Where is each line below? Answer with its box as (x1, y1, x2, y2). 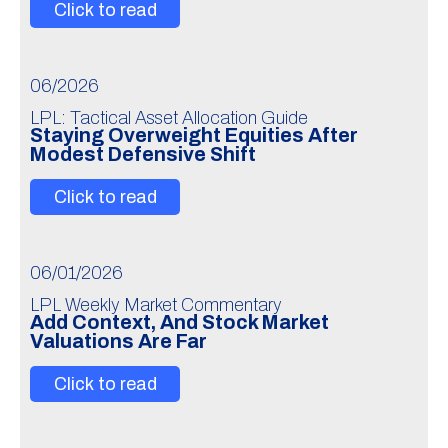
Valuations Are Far (30, 331, 207, 352)
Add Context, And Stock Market (30, 312, 329, 333)
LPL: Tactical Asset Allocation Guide (30, 108, 308, 128)
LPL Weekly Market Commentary (30, 295, 282, 315)
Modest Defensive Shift (30, 144, 256, 165)
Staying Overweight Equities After (30, 125, 358, 146)
